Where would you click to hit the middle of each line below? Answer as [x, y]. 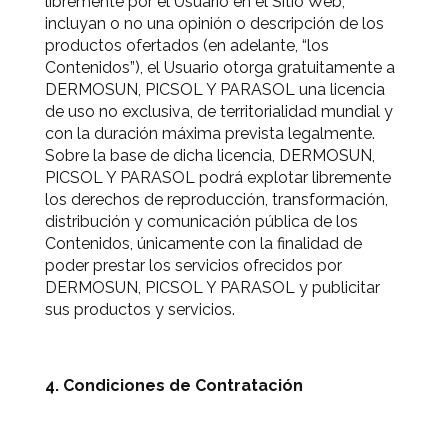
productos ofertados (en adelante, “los [187, 45]
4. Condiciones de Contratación [174, 385]
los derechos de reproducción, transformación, [216, 199]
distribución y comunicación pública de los [201, 221]
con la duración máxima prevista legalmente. [210, 133]
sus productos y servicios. [140, 309]
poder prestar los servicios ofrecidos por [193, 265]
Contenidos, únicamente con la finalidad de [203, 243]
